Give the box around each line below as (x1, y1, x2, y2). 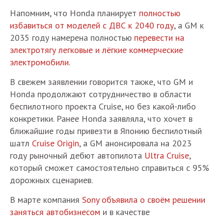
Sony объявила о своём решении (82, 193, 205, 205)
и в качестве (100, 206, 150, 218)
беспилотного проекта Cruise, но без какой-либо (10, 100, 196, 112)
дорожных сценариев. (10, 174, 93, 186)
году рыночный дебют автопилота (10, 149, 144, 161)
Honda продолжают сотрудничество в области (10, 88, 191, 100)
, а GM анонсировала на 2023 (79, 137, 192, 149)
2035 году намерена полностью (10, 31, 134, 43)
